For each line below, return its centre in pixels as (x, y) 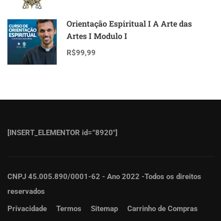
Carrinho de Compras (163, 209)
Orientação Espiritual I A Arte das (129, 23)
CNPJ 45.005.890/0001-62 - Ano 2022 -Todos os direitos (104, 177)
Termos (69, 209)
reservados (26, 191)
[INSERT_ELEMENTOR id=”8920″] (62, 133)
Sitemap (104, 209)
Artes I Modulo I (97, 36)
